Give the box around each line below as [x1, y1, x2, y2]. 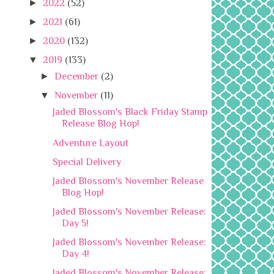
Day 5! [62, 217, 89, 229]
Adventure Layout [53, 136, 129, 149]
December [54, 70, 99, 83]
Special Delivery [53, 155, 122, 168]
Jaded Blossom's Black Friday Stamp [53, 106, 208, 118]
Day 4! [62, 248, 90, 260]
